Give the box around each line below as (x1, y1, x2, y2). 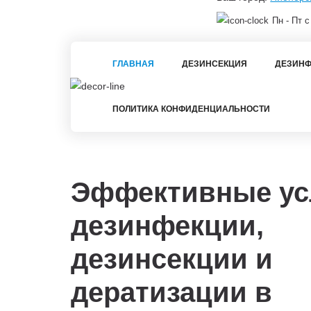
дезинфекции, (71, 210, 264, 241)
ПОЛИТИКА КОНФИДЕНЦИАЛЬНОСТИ (112, 103, 270, 114)
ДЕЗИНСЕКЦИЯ (182, 58, 247, 69)
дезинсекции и (71, 243, 273, 274)
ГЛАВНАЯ (112, 58, 154, 69)
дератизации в (71, 276, 272, 308)
